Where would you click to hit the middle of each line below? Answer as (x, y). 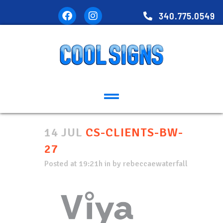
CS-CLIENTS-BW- (133, 133)
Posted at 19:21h (73, 164)
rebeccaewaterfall (155, 164)
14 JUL (63, 133)
